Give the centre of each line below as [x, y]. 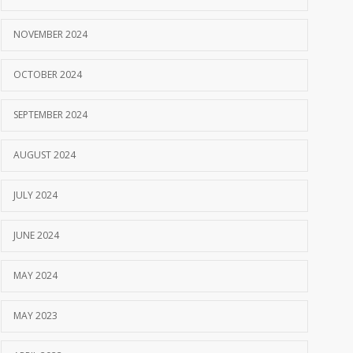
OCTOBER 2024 [48, 74]
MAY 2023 [35, 316]
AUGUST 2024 [45, 155]
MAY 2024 [35, 275]
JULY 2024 [35, 195]
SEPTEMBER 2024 [50, 115]
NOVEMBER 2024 [50, 34]
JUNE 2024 [36, 235]
